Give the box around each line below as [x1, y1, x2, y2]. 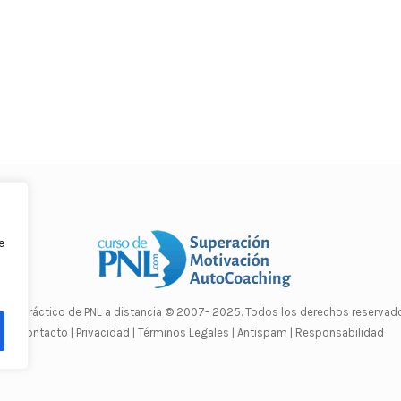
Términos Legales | [137, 326, 235, 340]
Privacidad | [75, 326, 135, 340]
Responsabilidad [294, 326, 384, 340]
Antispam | [236, 326, 293, 340]
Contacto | [17, 326, 76, 340]
